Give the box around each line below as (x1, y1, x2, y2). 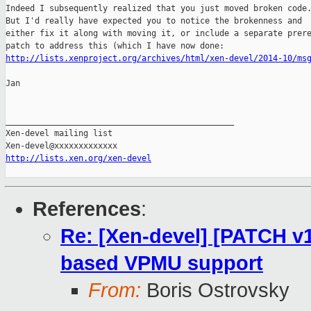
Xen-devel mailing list (6, 128, 112, 139)
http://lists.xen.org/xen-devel (6, 153, 151, 164)
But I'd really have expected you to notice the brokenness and (6, 16, 302, 26)
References (33, 198, 141, 221)
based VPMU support (60, 252, 263, 275)
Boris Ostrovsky (141, 279, 289, 302)
